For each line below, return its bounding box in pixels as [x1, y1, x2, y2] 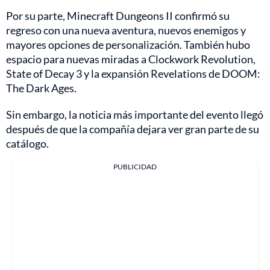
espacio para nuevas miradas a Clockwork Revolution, [6, 52, 256, 66]
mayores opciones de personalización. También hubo [6, 38, 250, 52]
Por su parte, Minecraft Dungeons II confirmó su [6, 9, 230, 23]
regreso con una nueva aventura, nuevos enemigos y [6, 24, 246, 37]
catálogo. [6, 137, 49, 151]
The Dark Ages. [6, 81, 77, 95]
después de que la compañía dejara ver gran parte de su [6, 122, 259, 136]
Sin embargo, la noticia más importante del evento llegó [6, 108, 263, 122]
